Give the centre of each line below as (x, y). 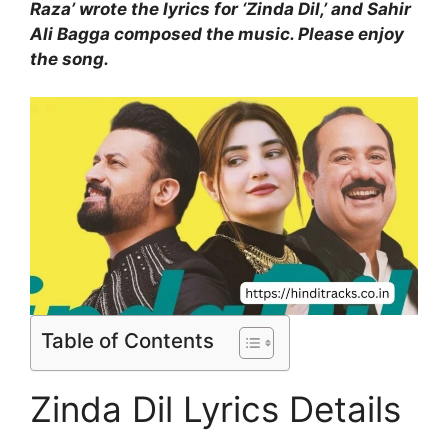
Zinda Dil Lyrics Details (215, 409)
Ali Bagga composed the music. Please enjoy (217, 33)
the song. (69, 58)
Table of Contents (127, 341)
